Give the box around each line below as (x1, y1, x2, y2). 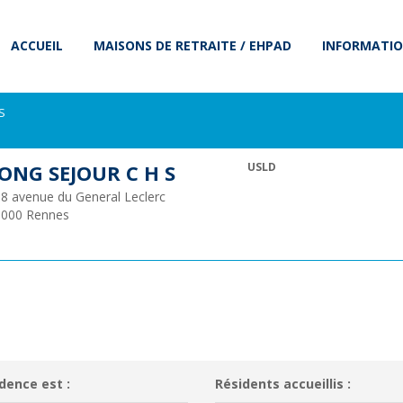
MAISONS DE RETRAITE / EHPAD (94, 37, 291, 54)
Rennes (25, 206, 69, 223)
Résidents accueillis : (215, 375, 351, 392)
